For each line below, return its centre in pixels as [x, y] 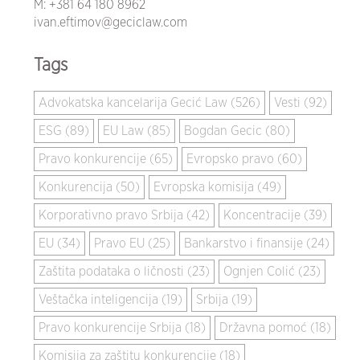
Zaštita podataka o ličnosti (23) [125, 271]
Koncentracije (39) [276, 215]
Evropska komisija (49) [218, 187]
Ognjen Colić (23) [272, 271]
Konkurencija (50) [90, 187]
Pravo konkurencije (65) [106, 159]
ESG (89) [64, 131]
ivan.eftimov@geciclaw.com [111, 22]
